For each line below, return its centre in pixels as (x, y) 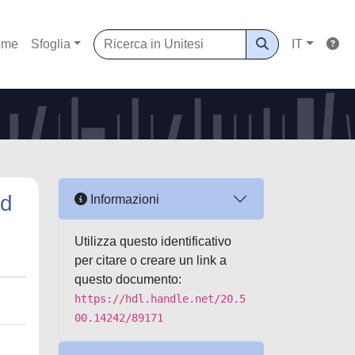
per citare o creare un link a (151, 260)
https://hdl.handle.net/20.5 (160, 299)
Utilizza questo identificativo (153, 241)
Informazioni (123, 199)
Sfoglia (50, 44)
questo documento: (128, 279)
